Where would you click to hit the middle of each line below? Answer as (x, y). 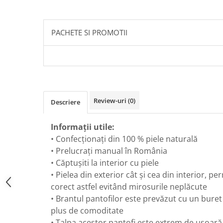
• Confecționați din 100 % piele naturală (124, 139)
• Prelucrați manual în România (109, 151)
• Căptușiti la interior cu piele (105, 163)
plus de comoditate (87, 211)
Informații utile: (83, 127)
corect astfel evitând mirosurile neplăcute (129, 187)
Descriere (65, 102)
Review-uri (111, 101)
